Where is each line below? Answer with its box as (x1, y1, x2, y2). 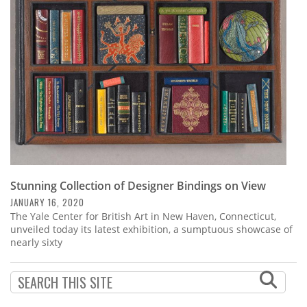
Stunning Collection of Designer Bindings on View (10, 178, 266, 194)
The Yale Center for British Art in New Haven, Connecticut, (10, 210, 276, 223)
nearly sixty (10, 236, 62, 249)
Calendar (10, 29, 73, 50)
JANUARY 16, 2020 (10, 195, 84, 210)
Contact (10, 66, 64, 87)
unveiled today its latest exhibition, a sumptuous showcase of (10, 223, 293, 236)
